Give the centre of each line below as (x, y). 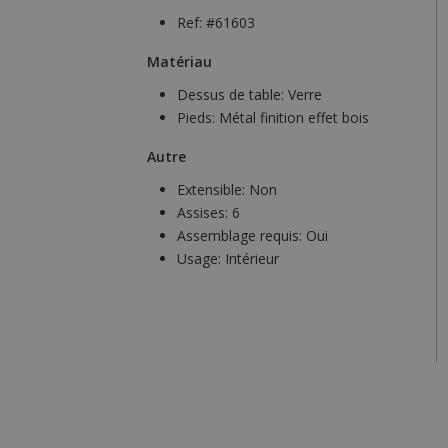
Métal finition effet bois (294, 118)
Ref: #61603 (216, 23)
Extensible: (213, 190)
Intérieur (252, 259)
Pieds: (198, 118)
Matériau (179, 62)
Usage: (201, 259)
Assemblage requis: (241, 236)
